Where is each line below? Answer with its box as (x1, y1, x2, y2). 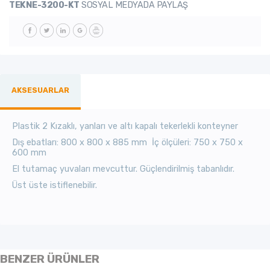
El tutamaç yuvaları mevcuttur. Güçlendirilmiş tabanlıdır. (12, 163, 234, 175)
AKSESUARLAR (11, 86, 69, 95)
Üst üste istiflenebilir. (12, 180, 99, 191)
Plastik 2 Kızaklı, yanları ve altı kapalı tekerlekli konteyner (12, 121, 238, 132)
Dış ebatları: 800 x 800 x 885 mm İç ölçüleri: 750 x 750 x (12, 137, 243, 148)
